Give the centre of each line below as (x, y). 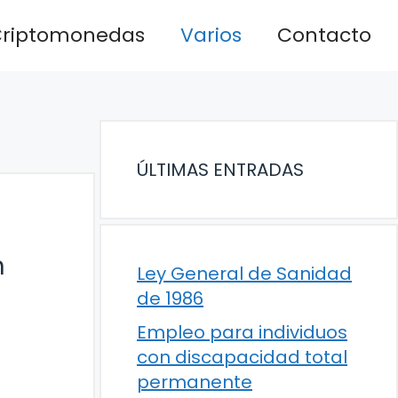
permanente (195, 382)
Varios (211, 35)
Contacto (324, 35)
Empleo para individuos (242, 332)
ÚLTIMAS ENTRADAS (220, 170)
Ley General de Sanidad (244, 274)
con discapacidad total (242, 357)
